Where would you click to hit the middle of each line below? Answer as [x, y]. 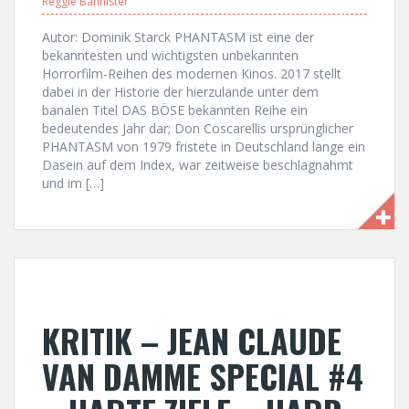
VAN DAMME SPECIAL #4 [203, 375]
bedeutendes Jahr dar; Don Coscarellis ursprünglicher [198, 128]
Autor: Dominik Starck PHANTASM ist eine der [178, 37]
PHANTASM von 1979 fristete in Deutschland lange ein [204, 146]
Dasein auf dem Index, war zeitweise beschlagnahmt [198, 164]
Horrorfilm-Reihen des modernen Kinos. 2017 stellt [192, 73]
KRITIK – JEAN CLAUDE [192, 340]
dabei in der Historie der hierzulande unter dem [180, 91]
